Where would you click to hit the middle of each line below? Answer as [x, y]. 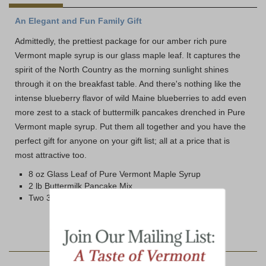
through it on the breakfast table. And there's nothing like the [128, 84]
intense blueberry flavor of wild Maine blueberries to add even [131, 98]
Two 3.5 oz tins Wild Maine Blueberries [102, 198]
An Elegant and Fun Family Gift [78, 21]
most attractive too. [51, 155]
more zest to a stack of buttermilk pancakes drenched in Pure [130, 113]
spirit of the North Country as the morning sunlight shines [122, 70]
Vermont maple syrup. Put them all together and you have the [130, 127]
